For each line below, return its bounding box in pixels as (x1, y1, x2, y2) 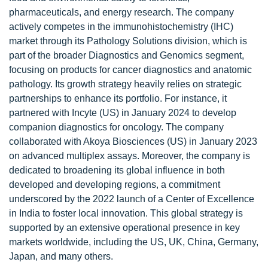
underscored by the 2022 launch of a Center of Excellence (9, 194, 254, 204)
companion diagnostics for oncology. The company (9, 122, 224, 132)
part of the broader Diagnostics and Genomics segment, (9, 50, 244, 60)
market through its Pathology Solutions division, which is (9, 36, 247, 46)
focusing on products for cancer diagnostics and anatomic (9, 65, 252, 75)
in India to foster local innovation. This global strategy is (9, 208, 243, 218)
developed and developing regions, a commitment (9, 179, 220, 190)
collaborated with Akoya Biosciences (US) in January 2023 (9, 136, 257, 147)
